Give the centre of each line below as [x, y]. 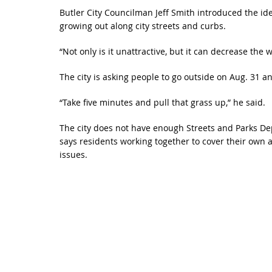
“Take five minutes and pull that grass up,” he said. [162, 102]
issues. [73, 155]
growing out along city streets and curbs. [142, 26]
